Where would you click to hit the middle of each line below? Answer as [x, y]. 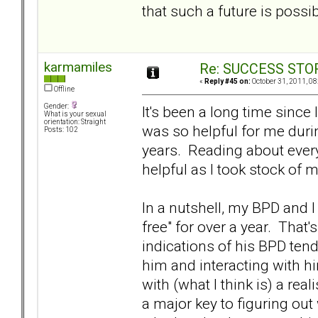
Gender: [57, 106]
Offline [64, 89]
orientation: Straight [75, 122]
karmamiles [78, 67]
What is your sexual [75, 114]
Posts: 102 [61, 130]
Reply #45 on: [227, 82]
